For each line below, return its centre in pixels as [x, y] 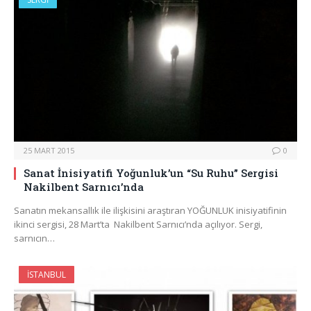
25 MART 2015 [49, 151]
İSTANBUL [47, 275]
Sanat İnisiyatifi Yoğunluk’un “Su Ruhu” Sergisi [151, 173]
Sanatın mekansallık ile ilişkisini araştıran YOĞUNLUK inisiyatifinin [150, 211]
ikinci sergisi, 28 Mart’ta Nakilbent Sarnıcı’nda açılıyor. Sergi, [138, 225]
